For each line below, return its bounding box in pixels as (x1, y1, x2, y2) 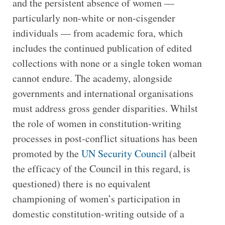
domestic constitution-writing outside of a (12, 206, 184, 220)
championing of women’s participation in (12, 191, 180, 205)
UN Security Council (81, 146, 167, 160)
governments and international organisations (12, 86, 193, 100)
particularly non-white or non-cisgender (12, 11, 175, 25)
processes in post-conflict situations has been (12, 131, 197, 145)
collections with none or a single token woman (12, 56, 202, 70)
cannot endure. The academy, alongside (12, 71, 172, 85)
